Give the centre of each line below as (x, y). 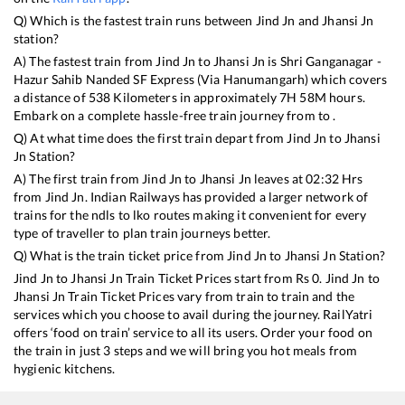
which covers (348, 80)
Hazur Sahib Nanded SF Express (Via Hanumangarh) (161, 80)
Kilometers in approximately (195, 98)
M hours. (339, 98)
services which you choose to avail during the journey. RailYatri (193, 315)
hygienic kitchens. (65, 369)
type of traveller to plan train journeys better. (142, 233)
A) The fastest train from (85, 61)
